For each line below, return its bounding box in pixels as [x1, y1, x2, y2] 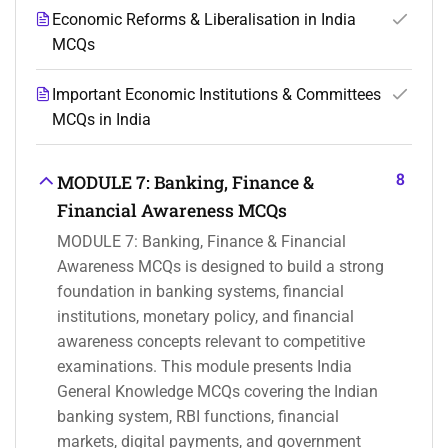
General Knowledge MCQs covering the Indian [57, 382, 378, 402]
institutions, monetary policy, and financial [57, 307, 354, 327]
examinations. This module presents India [57, 357, 352, 377]
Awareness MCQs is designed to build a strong [57, 257, 384, 277]
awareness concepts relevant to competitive [57, 332, 365, 352]
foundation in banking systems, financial [57, 282, 344, 302]
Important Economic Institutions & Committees [52, 85, 381, 105]
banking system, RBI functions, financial [57, 407, 339, 427]
